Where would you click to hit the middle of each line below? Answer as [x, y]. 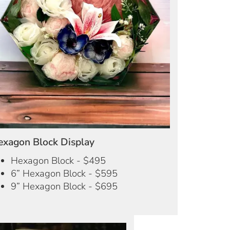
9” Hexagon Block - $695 [64, 186]
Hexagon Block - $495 [58, 161]
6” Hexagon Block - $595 [64, 174]
